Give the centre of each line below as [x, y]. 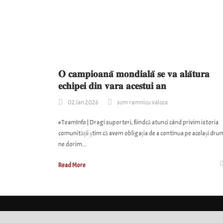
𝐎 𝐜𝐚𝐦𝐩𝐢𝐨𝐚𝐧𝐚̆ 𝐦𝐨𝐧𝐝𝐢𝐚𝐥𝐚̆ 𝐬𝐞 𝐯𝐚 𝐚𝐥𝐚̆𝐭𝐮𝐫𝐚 [134, 74]
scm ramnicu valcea [142, 103]
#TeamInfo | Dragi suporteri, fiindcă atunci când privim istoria [138, 123]
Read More [72, 166]
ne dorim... [72, 145]
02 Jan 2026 [83, 103]
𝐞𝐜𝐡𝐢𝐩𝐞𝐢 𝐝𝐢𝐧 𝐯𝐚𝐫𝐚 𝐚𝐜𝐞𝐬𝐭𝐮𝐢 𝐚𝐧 [112, 86]
